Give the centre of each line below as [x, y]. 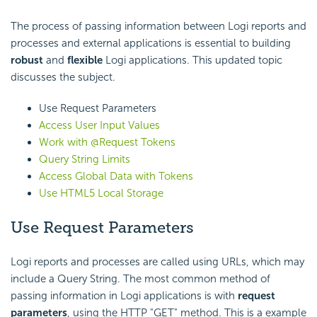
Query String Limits [85, 160]
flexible [85, 60]
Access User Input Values [99, 126]
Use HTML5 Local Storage [101, 194]
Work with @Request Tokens [107, 143]
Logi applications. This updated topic [192, 60]
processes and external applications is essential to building [151, 44]
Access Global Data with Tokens [116, 177]
